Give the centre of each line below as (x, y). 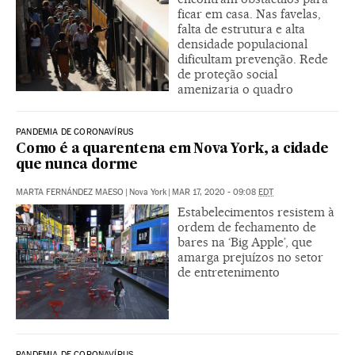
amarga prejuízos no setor (250, 257)
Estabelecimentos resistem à (256, 212)
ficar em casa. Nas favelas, (249, 13)
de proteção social (227, 74)
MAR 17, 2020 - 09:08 (215, 192)
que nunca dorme (77, 165)
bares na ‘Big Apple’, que (245, 242)
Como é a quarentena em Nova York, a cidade (172, 149)
